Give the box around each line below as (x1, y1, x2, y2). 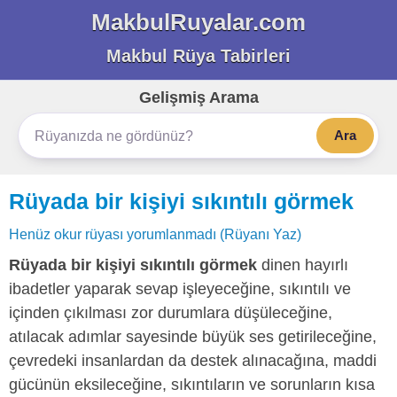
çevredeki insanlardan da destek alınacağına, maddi (9, 352, 377, 370)
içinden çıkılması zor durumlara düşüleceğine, (9, 304, 332, 322)
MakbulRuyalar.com (91, 9, 306, 35)
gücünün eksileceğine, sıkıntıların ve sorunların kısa (9, 376, 375, 393)
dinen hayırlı (257, 256, 348, 274)
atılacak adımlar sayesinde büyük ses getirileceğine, (9, 328, 377, 346)
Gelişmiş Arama (138, 89, 259, 106)
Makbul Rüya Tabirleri (106, 46, 291, 66)
